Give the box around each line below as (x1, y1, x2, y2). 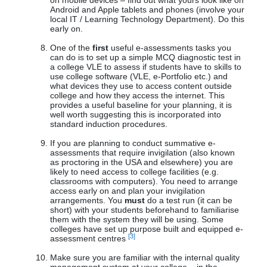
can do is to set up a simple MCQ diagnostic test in (50, 52, 241, 63)
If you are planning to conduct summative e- (50, 138, 216, 148)
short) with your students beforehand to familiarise (50, 205, 239, 215)
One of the (50, 43, 92, 53)
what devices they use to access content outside (50, 81, 232, 91)
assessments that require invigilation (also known (50, 148, 235, 158)
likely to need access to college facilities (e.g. (50, 167, 219, 177)
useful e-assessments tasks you (111, 43, 231, 53)
